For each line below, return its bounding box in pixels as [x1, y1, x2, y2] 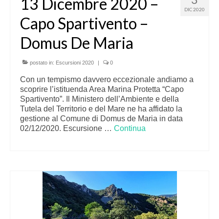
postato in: [28, 60, 56, 66]
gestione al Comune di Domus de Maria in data [20, 114, 183, 123]
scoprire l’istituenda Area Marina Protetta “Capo [20, 85, 184, 93]
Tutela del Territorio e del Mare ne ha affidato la [20, 105, 182, 113]
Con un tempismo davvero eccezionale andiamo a [20, 75, 194, 84]
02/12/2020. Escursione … [20, 124, 114, 132]
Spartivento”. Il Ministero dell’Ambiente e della [20, 95, 179, 103]
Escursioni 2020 [56, 60, 94, 66]
